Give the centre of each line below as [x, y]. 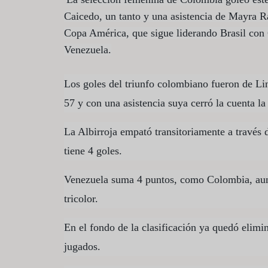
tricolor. [81, 199]
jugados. [82, 247]
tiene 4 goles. [93, 151]
